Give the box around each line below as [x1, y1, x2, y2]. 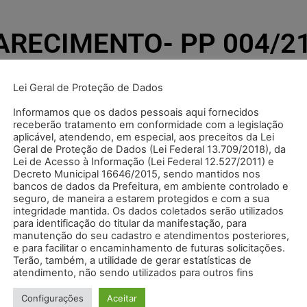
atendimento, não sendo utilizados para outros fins [13, 266, 254, 279]
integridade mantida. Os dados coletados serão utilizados [13, 204, 284, 217]
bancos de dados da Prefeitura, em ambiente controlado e [13, 180, 288, 193]
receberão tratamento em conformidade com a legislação [13, 118, 284, 131]
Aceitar [107, 292, 137, 304]
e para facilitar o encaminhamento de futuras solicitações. [13, 241, 285, 254]
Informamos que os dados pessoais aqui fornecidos [13, 106, 259, 119]
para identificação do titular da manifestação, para [13, 217, 247, 230]
